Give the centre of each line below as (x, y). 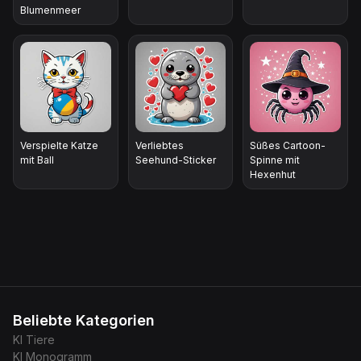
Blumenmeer (50, 10)
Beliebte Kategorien (84, 321)
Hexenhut (273, 175)
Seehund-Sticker (175, 160)
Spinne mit (275, 160)
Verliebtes (159, 146)
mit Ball (37, 160)
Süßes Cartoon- (288, 146)
